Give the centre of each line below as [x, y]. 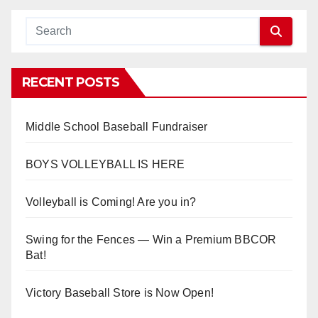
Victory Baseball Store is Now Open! [120, 293]
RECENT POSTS [71, 83]
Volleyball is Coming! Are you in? [111, 202]
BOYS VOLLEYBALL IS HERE [105, 165]
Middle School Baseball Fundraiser [117, 127]
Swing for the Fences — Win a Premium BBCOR [151, 240]
